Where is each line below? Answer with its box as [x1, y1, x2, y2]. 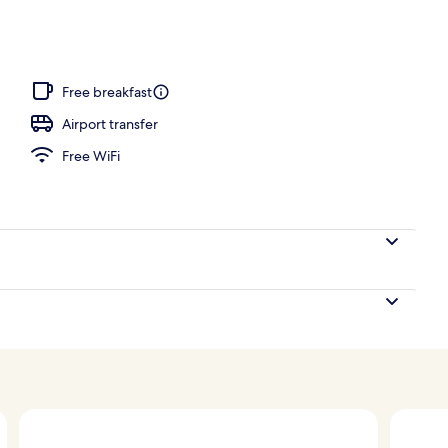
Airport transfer [62, 114, 158, 133]
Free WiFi [62, 146, 120, 165]
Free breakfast [62, 82, 152, 101]
